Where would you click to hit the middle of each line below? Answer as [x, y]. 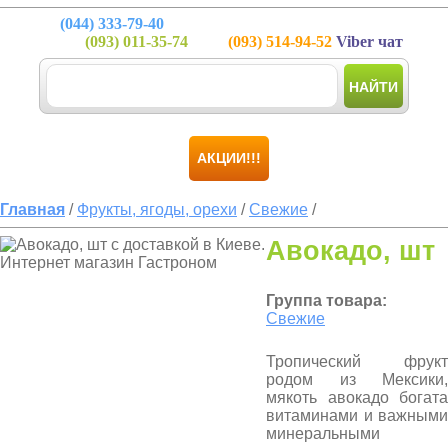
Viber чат [367, 41]
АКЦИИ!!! [229, 158]
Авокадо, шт [350, 251]
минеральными [323, 433]
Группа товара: [326, 300]
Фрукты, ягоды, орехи [157, 209]
